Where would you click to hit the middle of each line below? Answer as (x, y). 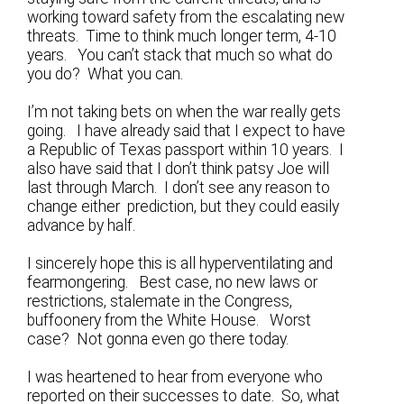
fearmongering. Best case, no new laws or (173, 283)
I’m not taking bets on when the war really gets (184, 112)
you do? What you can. (106, 74)
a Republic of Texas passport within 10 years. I (186, 150)
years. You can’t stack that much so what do (180, 55)
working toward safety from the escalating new (186, 18)
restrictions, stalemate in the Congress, (160, 302)
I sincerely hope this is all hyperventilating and (180, 264)
